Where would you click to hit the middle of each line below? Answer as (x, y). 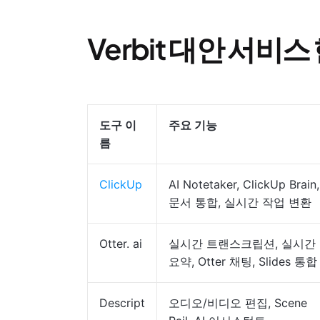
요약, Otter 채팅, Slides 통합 (243, 261)
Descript (122, 303)
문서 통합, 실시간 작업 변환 (240, 202)
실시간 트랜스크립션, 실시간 (242, 244)
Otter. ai (121, 244)
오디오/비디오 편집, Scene (238, 303)
